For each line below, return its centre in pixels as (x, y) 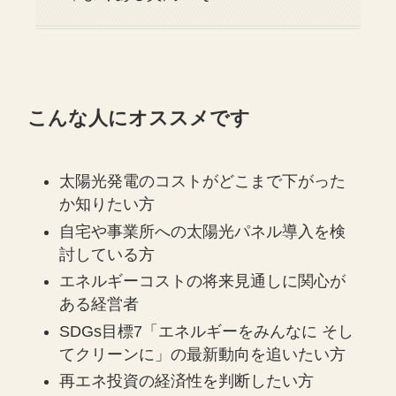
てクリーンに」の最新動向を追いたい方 (203, 354)
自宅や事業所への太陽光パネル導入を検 (203, 231)
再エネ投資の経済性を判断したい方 (187, 381)
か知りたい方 (107, 205)
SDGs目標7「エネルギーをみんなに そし (207, 331)
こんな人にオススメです (139, 119)
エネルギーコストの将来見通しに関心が (203, 282)
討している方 (107, 254)
